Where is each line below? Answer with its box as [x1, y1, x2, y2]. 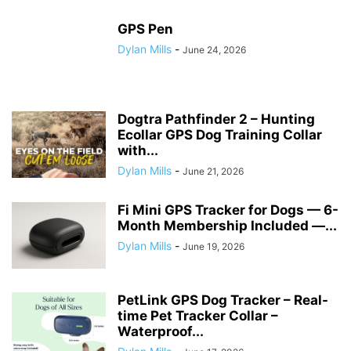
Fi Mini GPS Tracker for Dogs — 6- [118, 201, 338, 218]
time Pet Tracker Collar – [118, 307, 278, 324]
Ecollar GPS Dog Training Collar [118, 126, 322, 143]
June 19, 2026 [183, 240, 244, 252]
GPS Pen [118, 20, 173, 37]
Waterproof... [118, 323, 204, 339]
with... [118, 142, 158, 158]
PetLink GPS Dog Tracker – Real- [118, 291, 328, 308]
